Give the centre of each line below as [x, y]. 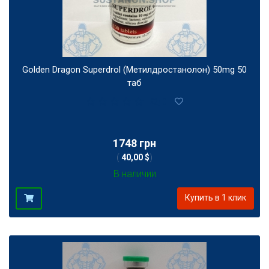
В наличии [134, 174]
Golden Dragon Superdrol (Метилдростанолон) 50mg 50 [134, 70]
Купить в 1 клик [215, 198]
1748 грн [134, 144]
